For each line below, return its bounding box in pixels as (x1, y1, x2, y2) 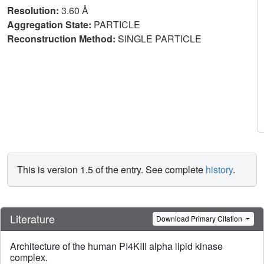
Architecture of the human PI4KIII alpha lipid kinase (10, 239, 223, 253)
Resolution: (7, 4, 61, 17)
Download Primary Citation (156, 213, 245, 224)
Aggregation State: (7, 18, 94, 31)
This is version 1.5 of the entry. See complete (17, 162, 206, 176)
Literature (10, 210, 55, 226)
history (206, 162, 233, 176)
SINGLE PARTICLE (118, 32, 204, 45)
